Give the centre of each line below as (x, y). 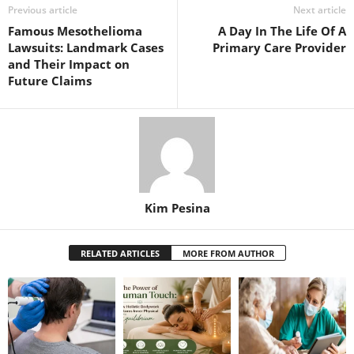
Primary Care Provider (279, 48)
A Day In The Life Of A (282, 31)
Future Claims (50, 81)
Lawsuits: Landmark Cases (86, 48)
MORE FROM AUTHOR (228, 254)
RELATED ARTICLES (120, 254)
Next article (320, 10)
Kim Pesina (177, 208)
